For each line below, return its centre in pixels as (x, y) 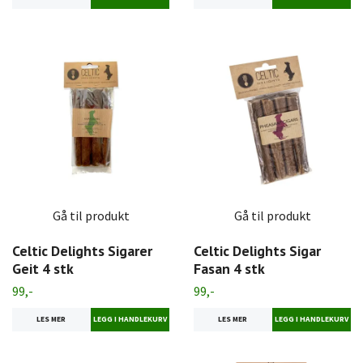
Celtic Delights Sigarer (82, 250)
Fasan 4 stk (229, 268)
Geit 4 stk (43, 268)
